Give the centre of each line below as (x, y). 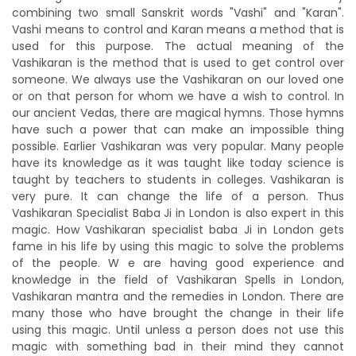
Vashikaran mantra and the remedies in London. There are (178, 296)
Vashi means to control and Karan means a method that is (178, 29)
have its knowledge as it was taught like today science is (178, 163)
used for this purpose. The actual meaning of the (178, 46)
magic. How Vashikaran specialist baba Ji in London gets (178, 230)
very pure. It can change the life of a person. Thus (178, 196)
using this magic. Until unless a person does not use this (178, 330)
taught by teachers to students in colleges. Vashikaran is (178, 180)
